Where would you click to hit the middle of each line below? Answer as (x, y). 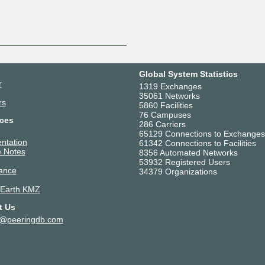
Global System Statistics (188, 74)
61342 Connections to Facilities (197, 143)
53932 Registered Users (184, 162)
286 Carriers (162, 124)
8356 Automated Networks (188, 152)
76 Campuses (165, 114)
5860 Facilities (166, 105)
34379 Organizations (178, 171)
